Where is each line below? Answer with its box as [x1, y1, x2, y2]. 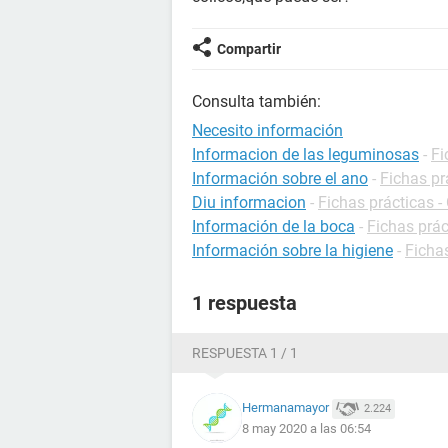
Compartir [217, 41, 281, 57]
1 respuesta [192, 291, 297, 315]
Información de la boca [192, 217, 355, 236]
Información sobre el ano [192, 169, 368, 188]
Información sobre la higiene [192, 241, 393, 260]
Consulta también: [192, 92, 321, 111]
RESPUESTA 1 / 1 [192, 345, 298, 361]
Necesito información [192, 121, 343, 140]
